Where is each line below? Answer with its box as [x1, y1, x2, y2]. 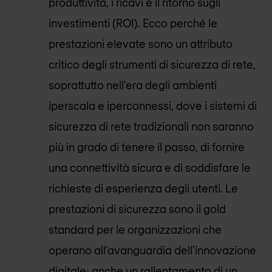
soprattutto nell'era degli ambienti [49, 78, 217, 92]
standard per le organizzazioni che [49, 223, 222, 237]
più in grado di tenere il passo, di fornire [49, 140, 245, 154]
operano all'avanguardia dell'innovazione [49, 243, 256, 257]
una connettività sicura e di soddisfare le [49, 161, 251, 175]
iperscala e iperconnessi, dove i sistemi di [49, 99, 257, 113]
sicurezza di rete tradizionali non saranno [49, 120, 254, 134]
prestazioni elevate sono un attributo [49, 37, 233, 51]
